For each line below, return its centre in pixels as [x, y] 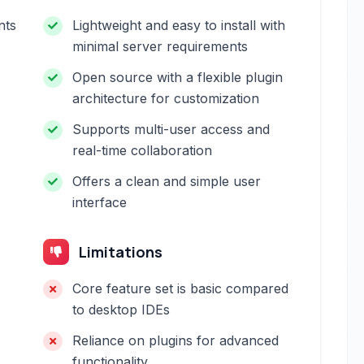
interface [100, 202]
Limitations [121, 252]
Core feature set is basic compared [181, 288]
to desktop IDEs [121, 310]
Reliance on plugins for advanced [176, 340]
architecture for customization [166, 98]
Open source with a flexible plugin [178, 77]
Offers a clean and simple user [167, 181]
